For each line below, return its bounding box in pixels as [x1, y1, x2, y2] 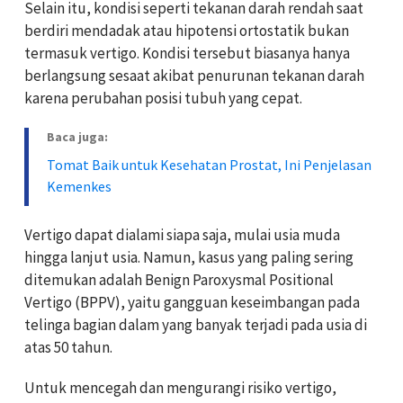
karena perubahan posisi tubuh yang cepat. [24, 87, 302, 108]
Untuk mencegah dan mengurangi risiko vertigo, [24, 377, 336, 398]
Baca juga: [47, 128, 108, 145]
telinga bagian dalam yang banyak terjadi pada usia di [24, 314, 367, 335]
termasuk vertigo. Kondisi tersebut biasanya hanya [24, 42, 350, 63]
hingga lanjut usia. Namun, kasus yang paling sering [24, 246, 354, 267]
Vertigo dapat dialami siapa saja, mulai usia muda [24, 224, 340, 245]
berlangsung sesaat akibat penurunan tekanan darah [24, 65, 364, 85]
